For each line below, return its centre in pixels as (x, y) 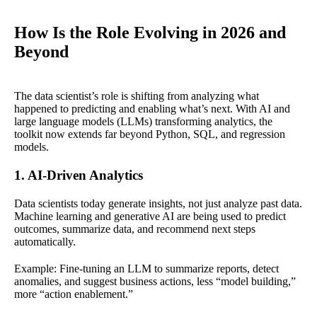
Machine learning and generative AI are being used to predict (150, 217)
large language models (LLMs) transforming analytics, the (143, 122)
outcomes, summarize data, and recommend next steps (135, 229)
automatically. (45, 242)
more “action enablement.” (74, 294)
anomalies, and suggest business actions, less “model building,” (155, 282)
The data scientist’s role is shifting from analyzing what (137, 96)
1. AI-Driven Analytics (79, 175)
